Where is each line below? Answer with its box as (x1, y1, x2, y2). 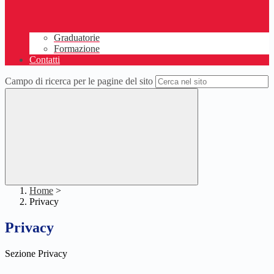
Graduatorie (54, 32, 100, 43)
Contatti (29, 54, 60, 65)
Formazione (54, 43, 100, 54)
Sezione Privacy (5, 248, 67, 259)
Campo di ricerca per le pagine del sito (5, 76, 153, 87)
